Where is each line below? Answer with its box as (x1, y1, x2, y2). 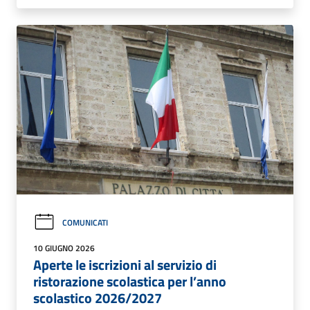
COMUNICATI (62, 215, 108, 229)
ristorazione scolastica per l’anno (33, 270, 226, 292)
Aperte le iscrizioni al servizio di (33, 253, 217, 275)
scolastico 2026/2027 (33, 286, 162, 309)
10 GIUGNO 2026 (33, 241, 95, 255)
